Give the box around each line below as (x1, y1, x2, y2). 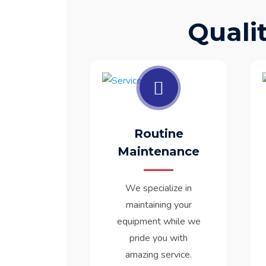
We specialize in (125, 182, 192, 195)
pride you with (129, 232, 188, 245)
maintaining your (125, 198, 192, 212)
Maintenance (118, 144, 199, 159)
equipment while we (116, 215, 201, 229)
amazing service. (125, 248, 192, 262)
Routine (134, 126, 183, 141)
